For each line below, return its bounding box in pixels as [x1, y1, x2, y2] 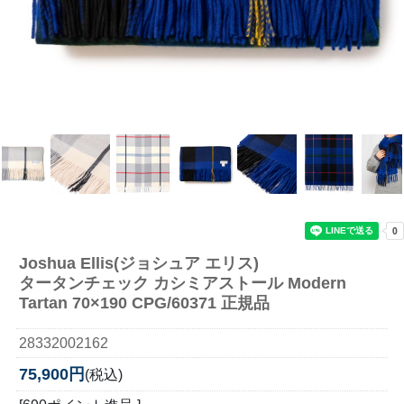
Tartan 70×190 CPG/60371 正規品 [18, 293, 270, 312]
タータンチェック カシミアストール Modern [18, 273, 346, 292]
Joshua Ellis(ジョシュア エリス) [18, 253, 259, 272]
